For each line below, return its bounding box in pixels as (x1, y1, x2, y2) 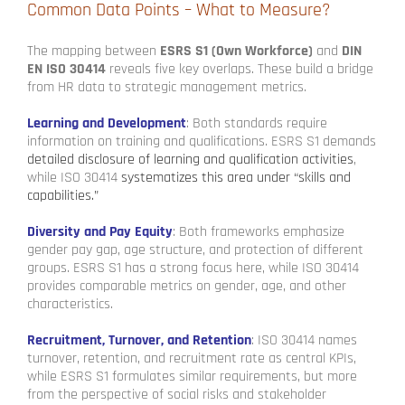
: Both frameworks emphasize (173, 222, 344, 242)
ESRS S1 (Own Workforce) (160, 42, 313, 61)
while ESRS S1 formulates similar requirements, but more (27, 367, 357, 387)
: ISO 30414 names (251, 331, 357, 351)
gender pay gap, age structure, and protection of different (27, 240, 363, 260)
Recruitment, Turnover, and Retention (27, 331, 251, 351)
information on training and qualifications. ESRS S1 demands (27, 132, 376, 152)
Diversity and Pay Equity (27, 222, 173, 242)
